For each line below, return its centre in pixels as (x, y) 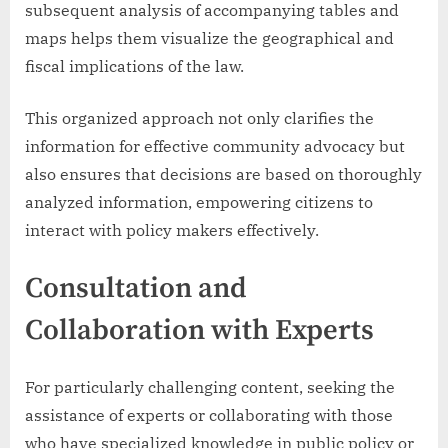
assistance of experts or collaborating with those (209, 415)
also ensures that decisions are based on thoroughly (223, 174)
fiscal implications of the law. (134, 66)
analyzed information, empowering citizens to (199, 202)
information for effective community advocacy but (215, 146)
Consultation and (136, 289)
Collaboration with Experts (199, 331)
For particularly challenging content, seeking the (210, 387)
